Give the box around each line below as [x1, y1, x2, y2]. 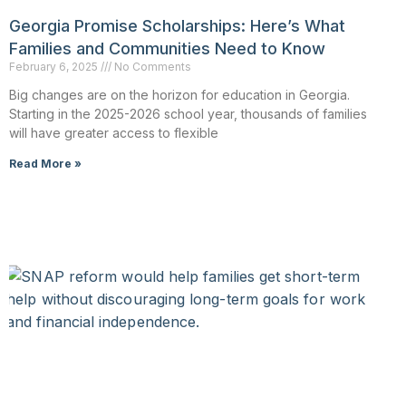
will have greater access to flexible [9, 125, 218, 141]
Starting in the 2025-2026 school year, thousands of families [9, 106, 367, 122]
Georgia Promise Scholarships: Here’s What [9, 16, 345, 36]
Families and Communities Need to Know [9, 39, 325, 59]
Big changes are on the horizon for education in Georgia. [9, 87, 350, 103]
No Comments [111, 60, 191, 74]
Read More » [9, 157, 82, 171]
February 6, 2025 [9, 60, 101, 74]
